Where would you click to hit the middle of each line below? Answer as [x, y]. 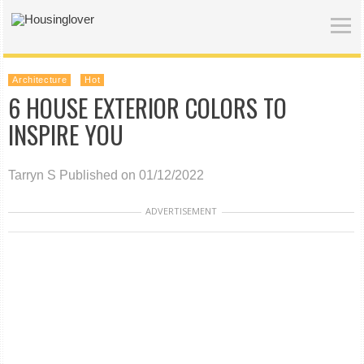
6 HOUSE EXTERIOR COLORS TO [148, 108]
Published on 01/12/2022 [132, 175]
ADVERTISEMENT [182, 211]
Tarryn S [32, 175]
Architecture [40, 80]
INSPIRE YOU [66, 134]
